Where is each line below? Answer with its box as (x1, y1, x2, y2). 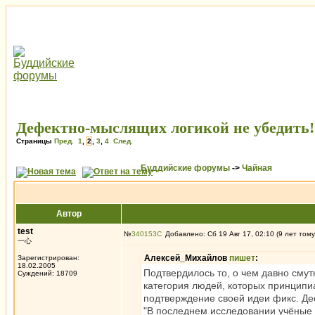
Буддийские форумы (141, 163, 230, 173)
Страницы (16, 137, 54, 145)
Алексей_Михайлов (144, 253, 229, 263)
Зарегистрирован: (18, 254, 79, 262)
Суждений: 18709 (18, 269, 77, 277)
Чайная (242, 163, 272, 173)
